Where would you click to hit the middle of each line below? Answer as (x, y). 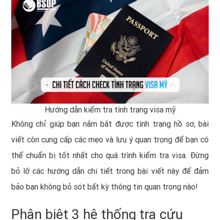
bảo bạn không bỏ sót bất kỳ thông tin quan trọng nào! (105, 187)
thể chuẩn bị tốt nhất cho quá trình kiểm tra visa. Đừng (110, 156)
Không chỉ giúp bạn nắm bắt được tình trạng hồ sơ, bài (110, 124)
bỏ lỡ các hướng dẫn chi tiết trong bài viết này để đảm (110, 171)
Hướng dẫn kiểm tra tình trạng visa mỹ (110, 110)
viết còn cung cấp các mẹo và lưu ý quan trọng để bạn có (110, 140)
